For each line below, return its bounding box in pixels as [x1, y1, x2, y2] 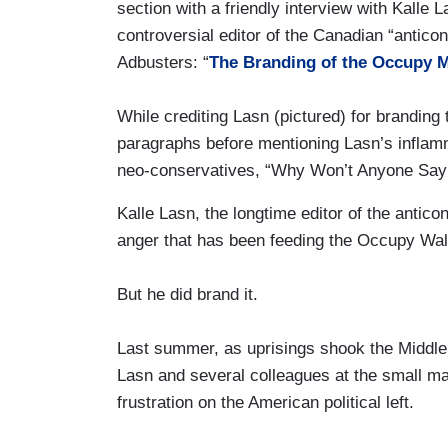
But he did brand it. [117, 284, 258, 304]
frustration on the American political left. [117, 392, 414, 412]
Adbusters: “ [117, 52, 209, 72]
